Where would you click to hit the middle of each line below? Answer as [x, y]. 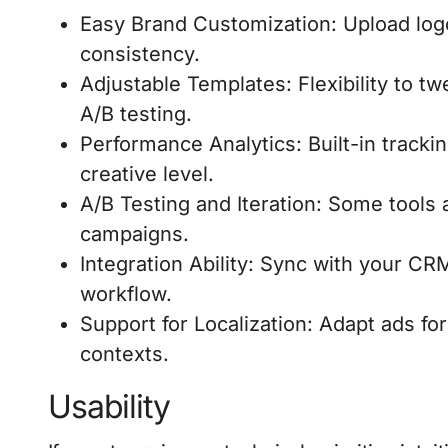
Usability [109, 406]
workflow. [126, 293]
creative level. [147, 173]
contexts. [124, 353]
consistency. [140, 53]
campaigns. [134, 233]
